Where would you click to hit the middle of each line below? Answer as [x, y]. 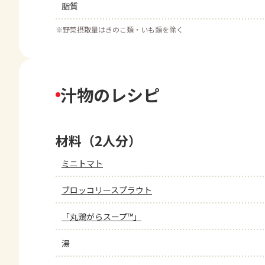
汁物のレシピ [110, 95]
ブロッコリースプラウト [107, 190]
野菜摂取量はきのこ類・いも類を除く [123, 29]
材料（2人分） [98, 140]
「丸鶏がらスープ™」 [101, 216]
